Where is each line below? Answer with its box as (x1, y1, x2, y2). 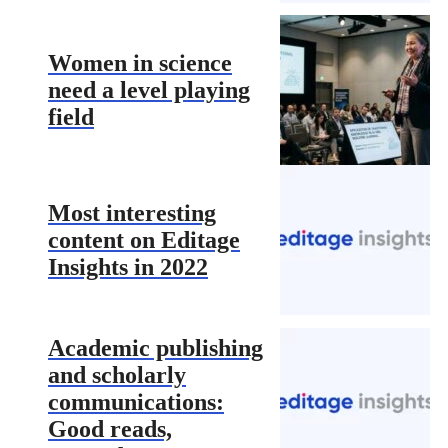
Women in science (48, 49, 232, 76)
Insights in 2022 (48, 253, 208, 280)
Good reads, (48, 416, 172, 443)
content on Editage (48, 226, 240, 253)
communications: (48, 389, 224, 416)
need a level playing (48, 76, 250, 103)
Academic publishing (48, 335, 263, 362)
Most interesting (48, 199, 216, 226)
